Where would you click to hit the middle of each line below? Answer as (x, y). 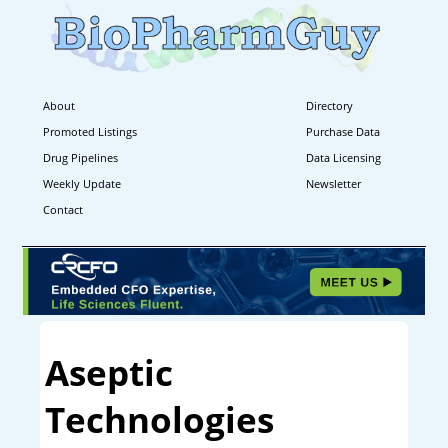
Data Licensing (344, 157)
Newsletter (334, 183)
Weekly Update (82, 183)
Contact (63, 209)
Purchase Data (343, 131)
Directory (330, 105)
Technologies (159, 420)
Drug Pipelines (80, 157)
